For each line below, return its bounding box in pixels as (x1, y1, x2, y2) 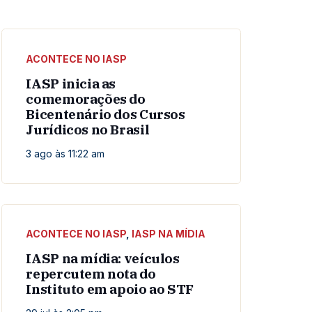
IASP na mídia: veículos (26, 250, 180, 267)
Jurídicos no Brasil (26, 120, 150, 138)
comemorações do (26, 90, 146, 107)
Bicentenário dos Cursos (26, 105, 185, 123)
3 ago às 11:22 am (26, 147, 105, 159)
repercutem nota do (26, 265, 156, 283)
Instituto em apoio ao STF (26, 281, 194, 298)
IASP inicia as (26, 75, 116, 92)
